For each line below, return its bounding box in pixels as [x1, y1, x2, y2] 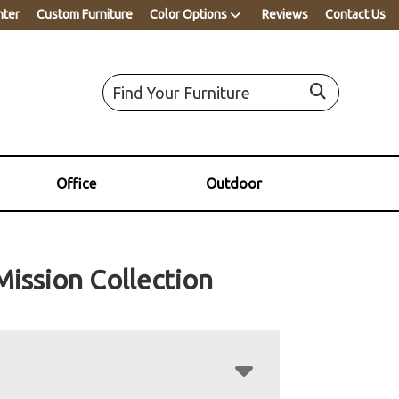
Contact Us [325, 7, 386, 21]
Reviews [262, 7, 308, 21]
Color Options [150, 7, 227, 21]
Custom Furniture [37, 7, 133, 21]
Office [55, 175, 96, 191]
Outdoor [205, 175, 262, 191]
